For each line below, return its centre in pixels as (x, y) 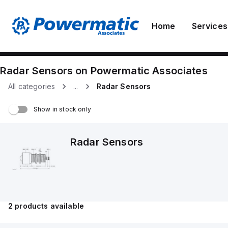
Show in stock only (62, 109)
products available (49, 206)
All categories (32, 86)
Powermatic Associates (149, 71)
